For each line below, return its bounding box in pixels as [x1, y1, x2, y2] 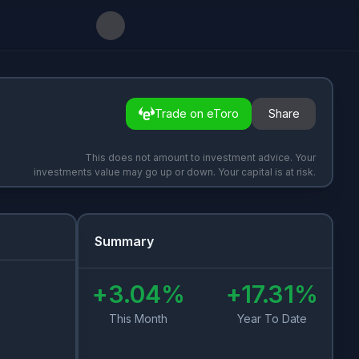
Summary [95, 233, 154, 249]
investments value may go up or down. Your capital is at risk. [34, 166, 316, 178]
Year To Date [236, 312, 307, 325]
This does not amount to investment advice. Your [85, 151, 316, 163]
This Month [109, 312, 168, 325]
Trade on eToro [155, 107, 239, 121]
